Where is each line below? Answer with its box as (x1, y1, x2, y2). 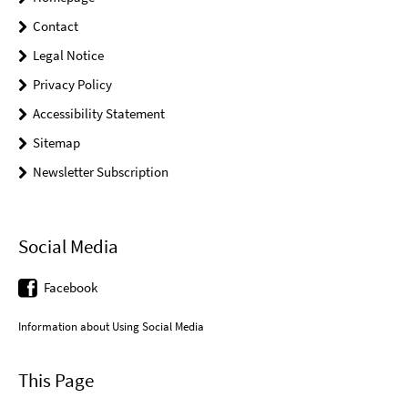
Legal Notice (33, 46, 104, 65)
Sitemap (33, 134, 80, 152)
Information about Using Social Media (18, 318, 204, 334)
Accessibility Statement (33, 105, 165, 123)
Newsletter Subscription (33, 163, 168, 181)
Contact (33, 17, 78, 36)
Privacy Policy (33, 76, 112, 94)
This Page (18, 367, 94, 393)
